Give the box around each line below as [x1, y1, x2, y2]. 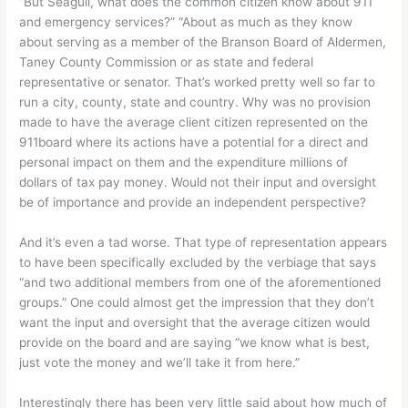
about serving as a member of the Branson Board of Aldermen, [19, 35, 387, 50]
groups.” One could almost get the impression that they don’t [19, 295, 375, 311]
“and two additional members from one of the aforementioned [19, 275, 382, 291]
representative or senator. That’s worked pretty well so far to [19, 75, 376, 90]
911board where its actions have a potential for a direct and [19, 135, 369, 150]
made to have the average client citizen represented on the [19, 115, 369, 130]
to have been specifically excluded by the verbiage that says [19, 255, 377, 270]
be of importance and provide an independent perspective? [19, 195, 367, 210]
